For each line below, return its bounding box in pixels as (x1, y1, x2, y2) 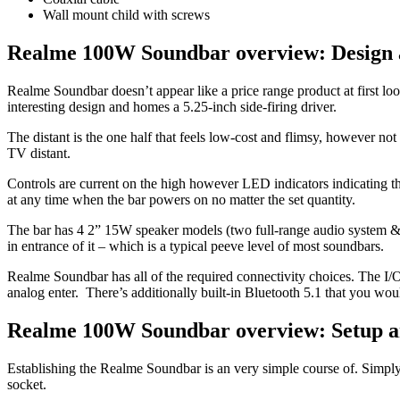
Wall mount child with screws (43, 7, 213, 23)
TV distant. (7, 145, 74, 161)
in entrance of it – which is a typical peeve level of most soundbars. (7, 237, 387, 254)
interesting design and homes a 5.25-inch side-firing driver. (7, 98, 340, 114)
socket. (7, 376, 50, 392)
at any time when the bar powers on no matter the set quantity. (7, 191, 359, 207)
